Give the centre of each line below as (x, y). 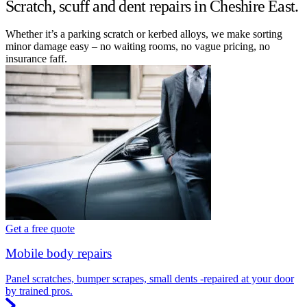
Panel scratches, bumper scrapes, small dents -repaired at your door (150, 279)
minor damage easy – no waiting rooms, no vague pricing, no (138, 46)
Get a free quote (40, 228)
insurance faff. (36, 58)
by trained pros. (39, 291)
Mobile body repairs (59, 254)
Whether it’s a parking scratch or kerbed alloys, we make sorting (144, 34)
